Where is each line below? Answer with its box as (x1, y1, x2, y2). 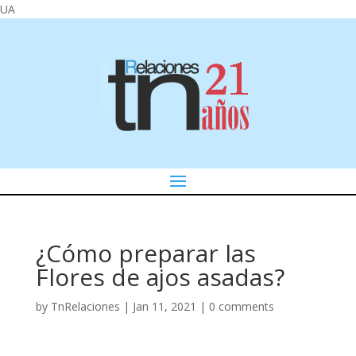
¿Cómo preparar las (35, 237, 256, 269)
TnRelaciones (50, 299, 120, 314)
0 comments (208, 299, 274, 314)
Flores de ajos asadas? (35, 261, 284, 293)
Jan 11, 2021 (132, 299, 196, 314)
